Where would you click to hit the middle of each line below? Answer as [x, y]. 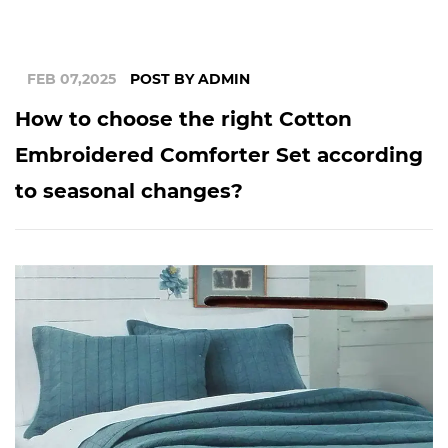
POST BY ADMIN [190, 79]
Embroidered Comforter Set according [219, 155]
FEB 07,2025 [73, 79]
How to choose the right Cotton [183, 119]
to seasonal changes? [129, 191]
